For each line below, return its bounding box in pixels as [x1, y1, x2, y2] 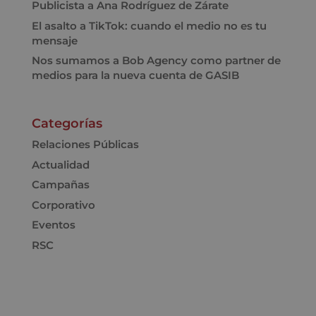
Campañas [31, 178, 90, 192]
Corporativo [31, 197, 95, 212]
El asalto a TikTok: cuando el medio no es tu [31, 18, 267, 32]
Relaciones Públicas [31, 138, 139, 152]
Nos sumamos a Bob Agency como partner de [31, 54, 281, 68]
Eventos [31, 218, 75, 232]
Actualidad [31, 157, 90, 171]
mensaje [31, 33, 78, 47]
